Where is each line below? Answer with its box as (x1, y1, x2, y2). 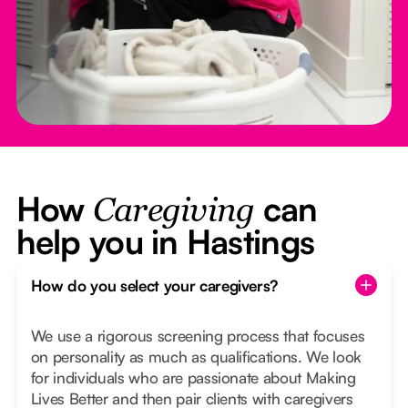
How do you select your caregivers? (30, 275, 279, 295)
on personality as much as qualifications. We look (30, 347, 362, 367)
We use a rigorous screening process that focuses (30, 326, 365, 346)
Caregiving (92, 196, 255, 229)
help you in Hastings (15, 220, 315, 263)
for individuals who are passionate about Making (30, 368, 356, 388)
